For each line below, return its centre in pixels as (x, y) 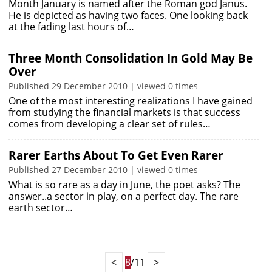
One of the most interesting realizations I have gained (131, 101)
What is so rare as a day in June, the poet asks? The (124, 185)
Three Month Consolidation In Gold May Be (131, 58)
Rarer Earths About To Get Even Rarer (116, 155)
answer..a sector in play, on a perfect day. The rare (124, 196)
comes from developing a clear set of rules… (110, 124)
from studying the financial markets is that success (124, 112)
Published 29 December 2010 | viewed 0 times (103, 86)
